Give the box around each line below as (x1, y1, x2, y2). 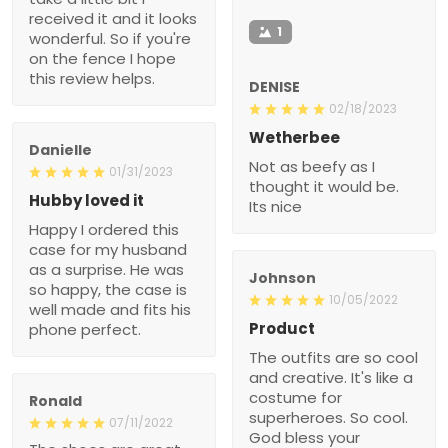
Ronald (29, 390, 82, 411)
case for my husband (29, 238, 187, 260)
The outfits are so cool (249, 346, 418, 368)
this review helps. (29, 67, 155, 89)
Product (249, 317, 315, 339)
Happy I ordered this (29, 218, 179, 240)
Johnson (249, 267, 316, 288)
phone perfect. (29, 318, 141, 340)
